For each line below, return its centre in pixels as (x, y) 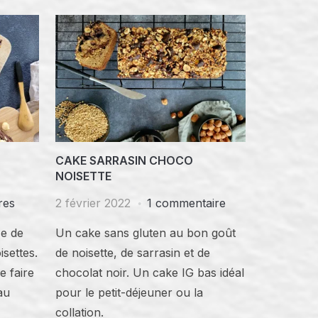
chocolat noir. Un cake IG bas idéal (150, 272)
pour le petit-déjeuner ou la (130, 292)
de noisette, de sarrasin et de (133, 252)
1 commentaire (187, 203)
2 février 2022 (93, 203)
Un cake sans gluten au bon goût (146, 232)
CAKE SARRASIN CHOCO (125, 160)
